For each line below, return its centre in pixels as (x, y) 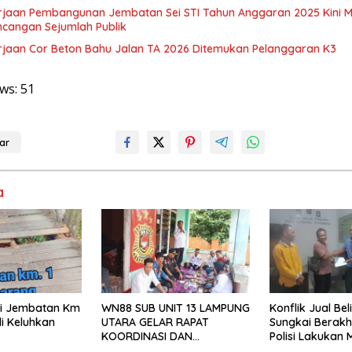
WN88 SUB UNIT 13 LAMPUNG (175, 308)
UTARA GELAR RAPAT (155, 322)
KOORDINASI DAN (147, 336)
